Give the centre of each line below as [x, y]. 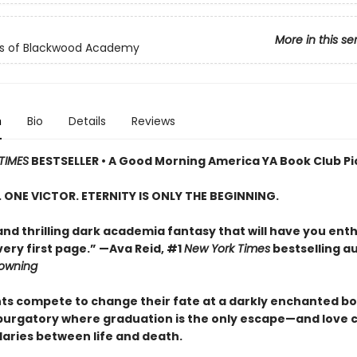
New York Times [227, 249]
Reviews [153, 121]
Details [87, 121]
